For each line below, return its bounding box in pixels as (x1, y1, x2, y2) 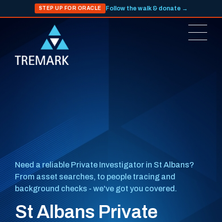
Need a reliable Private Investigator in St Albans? (15, 161, 194, 169)
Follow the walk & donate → (105, 5, 188, 12)
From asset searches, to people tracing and (15, 172, 175, 181)
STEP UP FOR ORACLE (38, 5, 102, 11)
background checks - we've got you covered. (15, 184, 177, 193)
